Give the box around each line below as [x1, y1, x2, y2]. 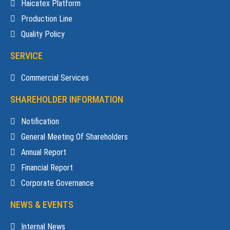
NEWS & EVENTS [10, 199, 73, 210]
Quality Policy [21, 29, 65, 39]
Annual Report [21, 147, 66, 157]
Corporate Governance [21, 178, 94, 188]
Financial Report [21, 163, 73, 172]
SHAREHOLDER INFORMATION [10, 94, 123, 105]
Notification [21, 117, 59, 126]
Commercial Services [21, 73, 89, 83]
